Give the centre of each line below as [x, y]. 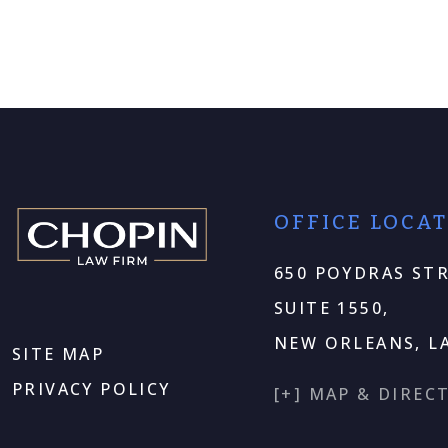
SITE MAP [58, 354]
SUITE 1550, [332, 308]
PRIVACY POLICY [91, 389]
